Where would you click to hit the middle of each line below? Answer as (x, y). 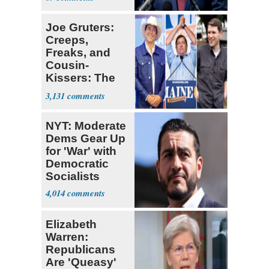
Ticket (62, 103)
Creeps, (67, 40)
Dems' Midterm (87, 90)
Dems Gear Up (86, 138)
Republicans (80, 249)
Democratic (77, 163)
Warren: (67, 237)
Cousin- (67, 65)
